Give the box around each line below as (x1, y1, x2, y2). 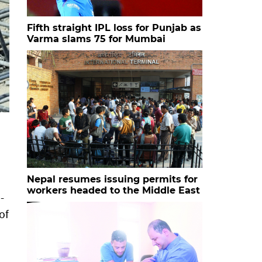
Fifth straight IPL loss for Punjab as (27, 22, 201, 33)
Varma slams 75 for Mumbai (27, 33, 166, 44)
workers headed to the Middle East (27, 184, 200, 196)
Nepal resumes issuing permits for (27, 173, 198, 185)
